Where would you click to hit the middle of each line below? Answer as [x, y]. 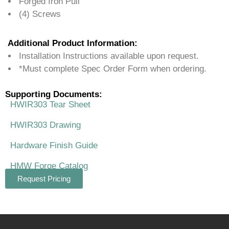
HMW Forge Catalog [49, 166]
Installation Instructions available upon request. [109, 56]
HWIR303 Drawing [45, 125]
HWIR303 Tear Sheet [50, 105]
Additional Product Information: [73, 43]
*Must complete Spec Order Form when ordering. [113, 69]
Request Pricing [44, 179]
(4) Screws [40, 14]
